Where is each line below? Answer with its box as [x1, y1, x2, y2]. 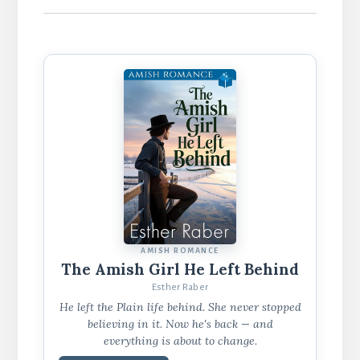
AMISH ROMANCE [141, 247, 219, 256]
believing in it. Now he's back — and [87, 317, 273, 332]
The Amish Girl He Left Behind [61, 260, 299, 280]
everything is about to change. [103, 333, 257, 349]
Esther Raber [151, 282, 209, 293]
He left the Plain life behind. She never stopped [59, 300, 301, 315]
